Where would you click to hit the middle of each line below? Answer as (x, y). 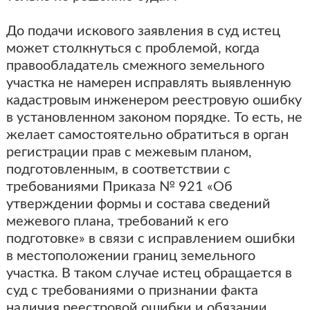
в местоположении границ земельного (130, 256)
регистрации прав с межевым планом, (129, 152)
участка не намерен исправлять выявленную (148, 83)
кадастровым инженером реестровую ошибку (154, 100)
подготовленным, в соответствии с (118, 170)
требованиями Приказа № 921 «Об (119, 187)
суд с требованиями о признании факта (132, 291)
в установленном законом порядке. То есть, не (154, 118)
